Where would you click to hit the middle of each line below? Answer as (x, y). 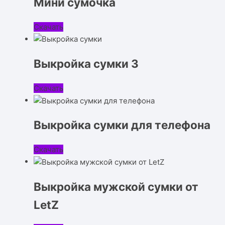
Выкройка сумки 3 (86, 64)
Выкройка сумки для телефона (122, 125)
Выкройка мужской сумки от (116, 186)
